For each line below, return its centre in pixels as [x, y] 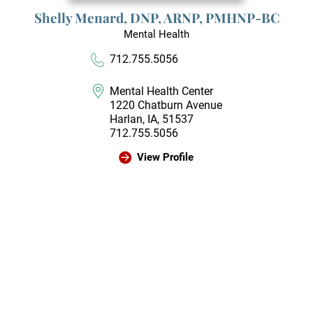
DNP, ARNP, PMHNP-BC [204, 17]
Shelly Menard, [82, 17]
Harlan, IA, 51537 [152, 119]
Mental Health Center [162, 91]
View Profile [165, 157]
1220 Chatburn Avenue [166, 105]
